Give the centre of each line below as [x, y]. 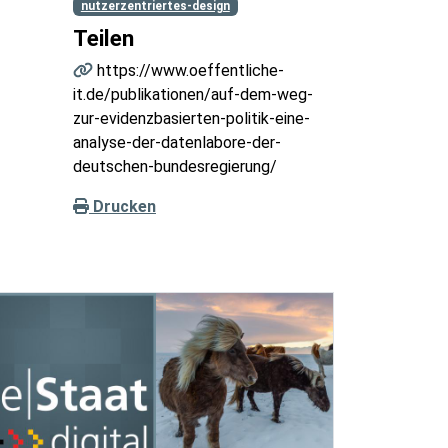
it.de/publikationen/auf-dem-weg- [193, 95]
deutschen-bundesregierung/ [175, 167]
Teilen [103, 38]
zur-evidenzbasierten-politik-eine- [191, 119]
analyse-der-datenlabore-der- [177, 143]
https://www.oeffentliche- [188, 71]
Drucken [122, 207]
